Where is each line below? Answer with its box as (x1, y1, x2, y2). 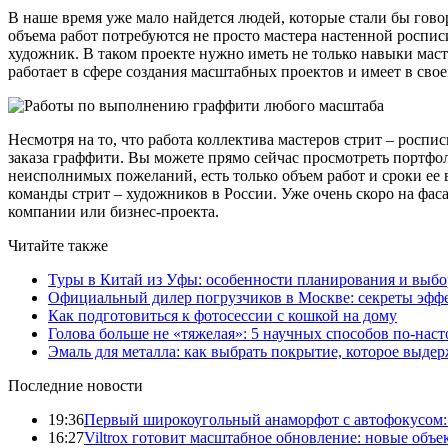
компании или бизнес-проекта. (8, 202, 219, 220)
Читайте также (8, 236, 108, 254)
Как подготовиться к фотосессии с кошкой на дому (48, 306, 397, 324)
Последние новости (8, 376, 143, 394)
